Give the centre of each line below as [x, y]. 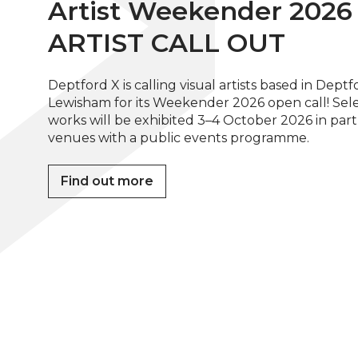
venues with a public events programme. [179, 138]
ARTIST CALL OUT [167, 43]
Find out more [107, 181]
